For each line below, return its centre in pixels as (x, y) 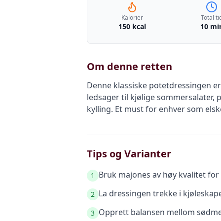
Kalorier (132, 18)
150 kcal (132, 26)
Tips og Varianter (129, 154)
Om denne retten (129, 66)
